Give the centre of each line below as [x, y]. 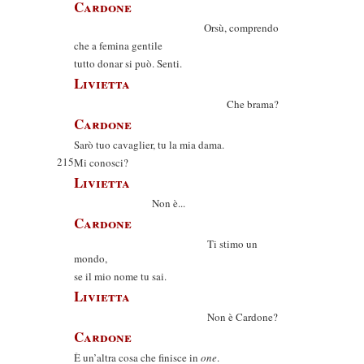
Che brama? [176, 104]
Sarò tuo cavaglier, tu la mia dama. [149, 145]
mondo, [91, 258]
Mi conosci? [101, 162]
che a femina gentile [118, 45]
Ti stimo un [166, 244]
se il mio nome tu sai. [120, 276]
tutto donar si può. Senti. [128, 63]
